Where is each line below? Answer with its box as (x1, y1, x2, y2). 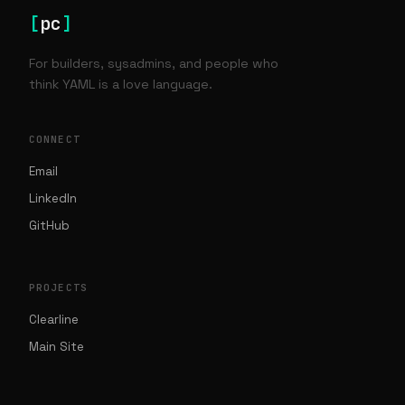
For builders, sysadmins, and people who (29, 55, 278, 71)
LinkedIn (29, 191, 77, 206)
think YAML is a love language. (29, 76, 212, 92)
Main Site (29, 339, 84, 354)
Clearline (29, 312, 79, 327)
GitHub (29, 218, 70, 233)
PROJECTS (29, 281, 88, 294)
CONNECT (29, 133, 80, 146)
